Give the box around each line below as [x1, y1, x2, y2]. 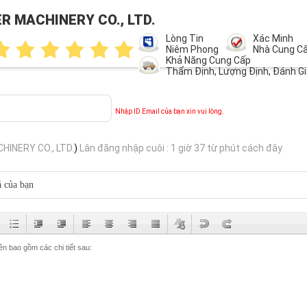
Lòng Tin [165, 33, 204, 44]
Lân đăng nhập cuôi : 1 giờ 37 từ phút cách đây [79, 143, 282, 153]
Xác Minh [252, 33, 293, 44]
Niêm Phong [165, 44, 219, 55]
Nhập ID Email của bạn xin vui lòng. [115, 108, 224, 115]
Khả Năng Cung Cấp [165, 55, 251, 66]
